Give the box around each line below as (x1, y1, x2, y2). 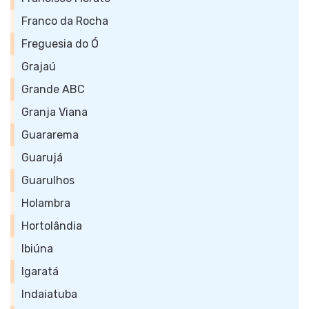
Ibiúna (21, 242, 53, 255)
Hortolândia (21, 219, 82, 232)
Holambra (21, 197, 70, 210)
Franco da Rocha (21, 14, 108, 28)
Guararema (21, 128, 79, 141)
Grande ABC (21, 83, 85, 96)
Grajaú (21, 60, 56, 73)
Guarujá (21, 151, 63, 164)
